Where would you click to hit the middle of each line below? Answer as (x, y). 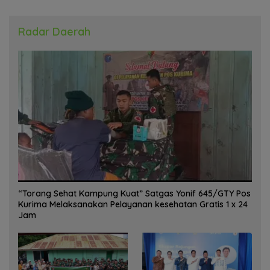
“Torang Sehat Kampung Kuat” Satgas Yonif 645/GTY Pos (134, 193)
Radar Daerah (54, 31)
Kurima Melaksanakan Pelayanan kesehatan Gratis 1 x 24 (133, 204)
